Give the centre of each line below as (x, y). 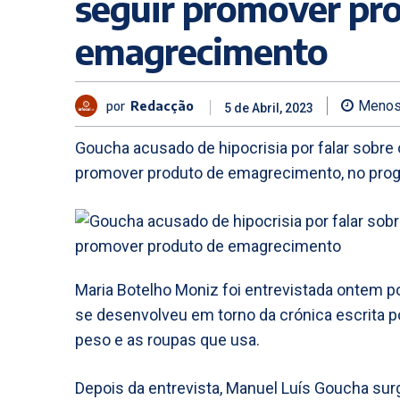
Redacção (162, 105)
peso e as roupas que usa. (167, 340)
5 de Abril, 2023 (269, 108)
